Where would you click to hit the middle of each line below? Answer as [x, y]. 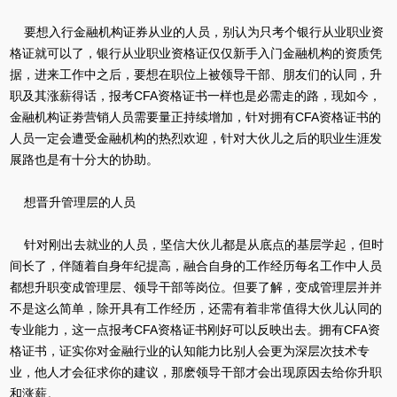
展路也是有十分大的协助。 [84, 160]
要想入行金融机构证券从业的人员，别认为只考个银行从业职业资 [196, 32]
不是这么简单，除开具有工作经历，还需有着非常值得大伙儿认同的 [195, 308]
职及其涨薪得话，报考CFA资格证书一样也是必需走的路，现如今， [195, 96]
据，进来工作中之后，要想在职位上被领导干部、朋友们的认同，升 [195, 74]
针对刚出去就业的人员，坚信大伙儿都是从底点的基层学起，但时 [196, 245]
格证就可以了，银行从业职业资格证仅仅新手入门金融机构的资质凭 [195, 53]
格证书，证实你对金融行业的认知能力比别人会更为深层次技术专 [189, 351]
